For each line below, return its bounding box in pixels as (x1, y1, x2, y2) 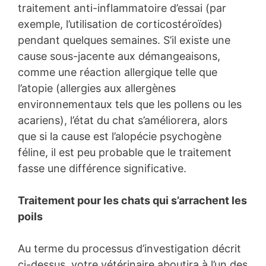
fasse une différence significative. (18, 162, 186, 175)
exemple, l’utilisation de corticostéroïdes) (18, 18, 223, 31)
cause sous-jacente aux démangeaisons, (18, 50, 220, 63)
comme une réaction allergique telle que (18, 66, 217, 79)
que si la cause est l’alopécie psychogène (18, 130, 221, 143)
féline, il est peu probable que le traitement (18, 146, 232, 159)
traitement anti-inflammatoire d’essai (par (18, 2, 226, 15)
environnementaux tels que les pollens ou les (18, 98, 242, 111)
